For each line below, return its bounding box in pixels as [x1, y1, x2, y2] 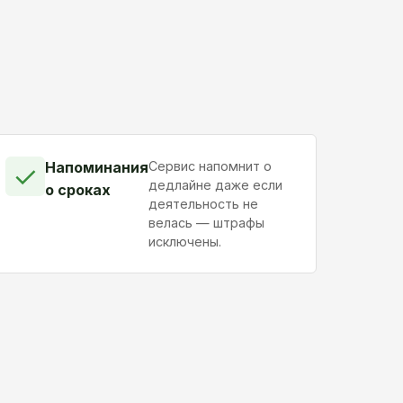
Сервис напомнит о [148, 158, 273, 175]
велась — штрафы [148, 215, 265, 231]
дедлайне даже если [148, 177, 283, 193]
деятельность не [148, 196, 259, 212]
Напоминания [45, 158, 149, 177]
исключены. [148, 234, 222, 250]
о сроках [45, 181, 112, 200]
